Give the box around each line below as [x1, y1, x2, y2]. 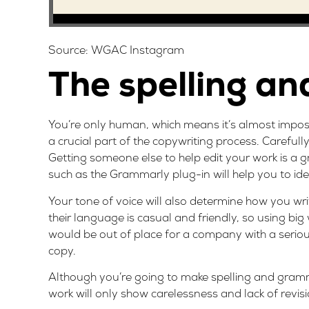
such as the [48, 170, 110, 181]
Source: [48, 46, 91, 57]
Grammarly [110, 170, 170, 181]
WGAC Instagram [91, 46, 184, 57]
